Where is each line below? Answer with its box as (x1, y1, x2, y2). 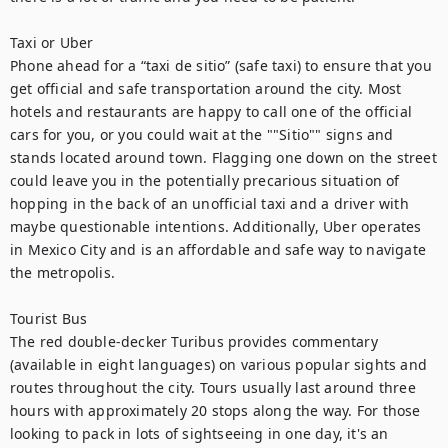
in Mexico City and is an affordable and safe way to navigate (10, 240, 427, 259)
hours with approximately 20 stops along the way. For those (10, 401, 421, 420)
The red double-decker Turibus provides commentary (10, 332, 378, 351)
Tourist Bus (10, 309, 88, 328)
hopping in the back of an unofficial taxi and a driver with (10, 194, 409, 213)
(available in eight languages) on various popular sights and (10, 355, 428, 374)
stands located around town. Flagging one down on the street (10, 148, 437, 167)
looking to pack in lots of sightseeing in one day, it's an (10, 424, 389, 443)
